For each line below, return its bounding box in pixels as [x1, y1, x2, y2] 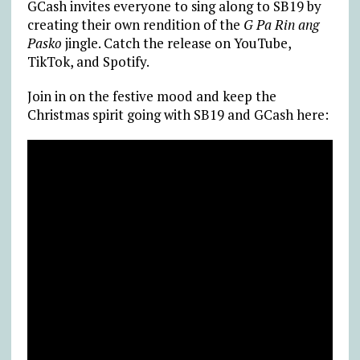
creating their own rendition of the [27, 14, 243, 34]
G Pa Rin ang [243, 14, 319, 34]
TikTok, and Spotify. [27, 51, 149, 71]
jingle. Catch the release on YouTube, [61, 33, 291, 52]
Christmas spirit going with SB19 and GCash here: [27, 104, 329, 124]
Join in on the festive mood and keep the [27, 86, 276, 105]
